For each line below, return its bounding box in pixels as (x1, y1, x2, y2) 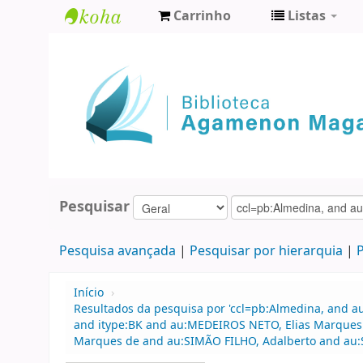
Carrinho (173, 6, 231, 26)
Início (74, 284, 104, 302)
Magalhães (65, 88, 153, 111)
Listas (288, 6, 326, 26)
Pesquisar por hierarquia (189, 241, 343, 262)
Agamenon (65, 61, 153, 84)
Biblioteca (65, 34, 145, 58)
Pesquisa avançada (58, 241, 176, 262)
